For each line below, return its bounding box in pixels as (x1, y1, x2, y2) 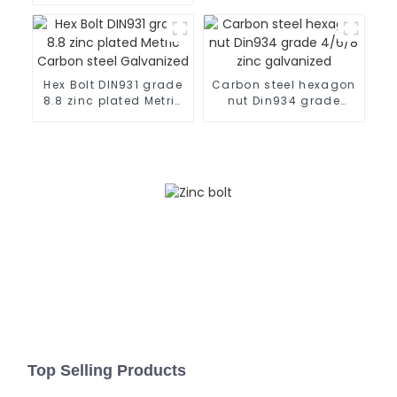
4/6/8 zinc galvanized (210, 108, 357, 124)
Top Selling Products (27, 362, 187, 380)
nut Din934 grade (227, 92, 340, 108)
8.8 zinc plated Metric (43, 92, 183, 108)
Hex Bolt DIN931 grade (43, 76, 183, 92)
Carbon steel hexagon (212, 76, 356, 92)
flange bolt (77, 7, 149, 23)
